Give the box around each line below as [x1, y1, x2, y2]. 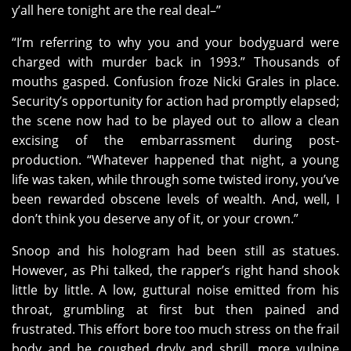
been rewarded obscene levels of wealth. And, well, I [12, 190, 339, 208]
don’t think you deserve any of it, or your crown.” [12, 210, 299, 228]
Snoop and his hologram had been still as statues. [12, 242, 339, 260]
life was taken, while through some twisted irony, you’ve [12, 171, 339, 189]
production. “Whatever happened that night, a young [12, 151, 339, 169]
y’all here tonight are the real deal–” [12, 2, 221, 20]
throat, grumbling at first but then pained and [12, 301, 339, 319]
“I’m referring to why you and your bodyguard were [12, 34, 339, 52]
